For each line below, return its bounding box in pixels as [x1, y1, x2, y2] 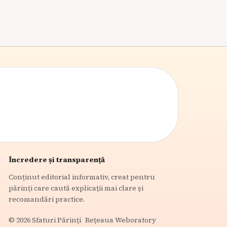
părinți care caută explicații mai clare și [9, 183, 144, 194]
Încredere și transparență [9, 155, 105, 165]
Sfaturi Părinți [30, 214, 82, 225]
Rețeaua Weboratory [85, 215, 157, 225]
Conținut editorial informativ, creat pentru [9, 172, 156, 182]
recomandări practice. [9, 194, 85, 205]
